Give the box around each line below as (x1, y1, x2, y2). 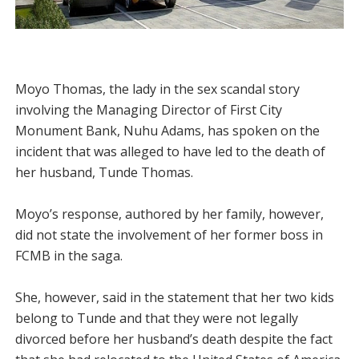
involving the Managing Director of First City (14, 101, 282, 119)
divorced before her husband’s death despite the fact (14, 330, 333, 348)
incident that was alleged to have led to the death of (14, 143, 325, 160)
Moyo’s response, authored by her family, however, (14, 205, 324, 223)
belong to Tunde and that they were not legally (14, 309, 298, 327)
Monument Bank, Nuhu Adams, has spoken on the (14, 122, 320, 139)
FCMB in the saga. (14, 247, 123, 264)
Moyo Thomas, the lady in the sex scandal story (14, 80, 300, 98)
